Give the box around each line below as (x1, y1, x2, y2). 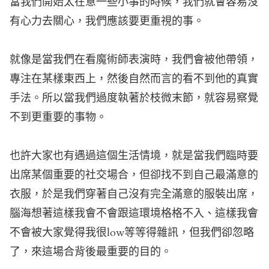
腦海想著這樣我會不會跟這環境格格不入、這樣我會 (10, 206, 258, 222)
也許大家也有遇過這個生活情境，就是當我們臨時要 (10, 148, 258, 164)
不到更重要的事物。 (10, 110, 107, 125)
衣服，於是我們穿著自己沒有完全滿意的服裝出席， (10, 187, 258, 202)
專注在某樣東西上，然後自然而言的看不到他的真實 (10, 71, 258, 87)
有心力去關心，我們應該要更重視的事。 (10, 14, 204, 29)
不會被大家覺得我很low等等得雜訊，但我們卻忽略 (10, 225, 254, 241)
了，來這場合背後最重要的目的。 (10, 244, 172, 260)
